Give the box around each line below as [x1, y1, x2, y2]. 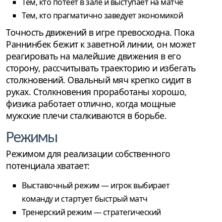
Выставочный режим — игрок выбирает [22, 180, 169, 191]
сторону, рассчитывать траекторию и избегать [6, 62, 196, 74]
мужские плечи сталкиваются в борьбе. [6, 110, 166, 122]
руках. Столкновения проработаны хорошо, [6, 86, 187, 98]
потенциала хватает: [6, 160, 90, 172]
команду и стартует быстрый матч [22, 193, 148, 205]
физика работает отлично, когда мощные [6, 98, 176, 110]
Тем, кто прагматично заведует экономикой [22, 10, 183, 21]
